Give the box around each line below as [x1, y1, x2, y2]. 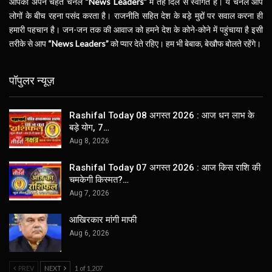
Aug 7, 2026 [69, 188, 109, 197]
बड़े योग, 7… [69, 122, 109, 134]
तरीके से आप [9, 38, 48, 49]
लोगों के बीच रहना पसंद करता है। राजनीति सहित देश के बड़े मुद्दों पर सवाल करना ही [9, 10, 263, 21]
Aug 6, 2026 [69, 228, 109, 237]
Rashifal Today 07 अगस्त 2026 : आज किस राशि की [69, 161, 260, 173]
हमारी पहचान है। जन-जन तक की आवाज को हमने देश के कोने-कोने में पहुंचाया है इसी [9, 24, 263, 35]
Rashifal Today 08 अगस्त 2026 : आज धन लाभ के [69, 110, 254, 121]
